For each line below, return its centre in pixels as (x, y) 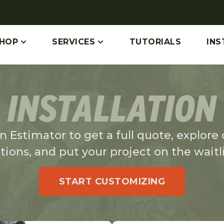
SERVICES (74, 42)
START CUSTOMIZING (112, 182)
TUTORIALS (155, 42)
